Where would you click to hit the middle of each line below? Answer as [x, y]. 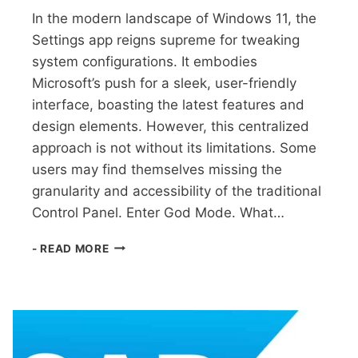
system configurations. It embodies [145, 61]
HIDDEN [131, 294]
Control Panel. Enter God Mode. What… [158, 212]
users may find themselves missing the [157, 169]
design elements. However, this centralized [171, 126]
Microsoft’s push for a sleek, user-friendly [164, 83]
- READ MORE [71, 248]
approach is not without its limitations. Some [174, 147]
